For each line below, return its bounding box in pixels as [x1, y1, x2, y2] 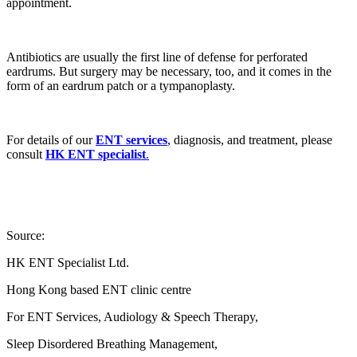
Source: [6, 228, 45, 242]
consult [6, 147, 45, 161]
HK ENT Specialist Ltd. [6, 255, 129, 269]
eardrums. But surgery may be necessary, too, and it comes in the [6, 64, 331, 78]
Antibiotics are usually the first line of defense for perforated [6, 49, 308, 64]
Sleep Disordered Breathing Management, [6, 336, 218, 351]
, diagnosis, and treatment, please [167, 132, 332, 147]
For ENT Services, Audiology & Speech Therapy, [6, 309, 258, 324]
